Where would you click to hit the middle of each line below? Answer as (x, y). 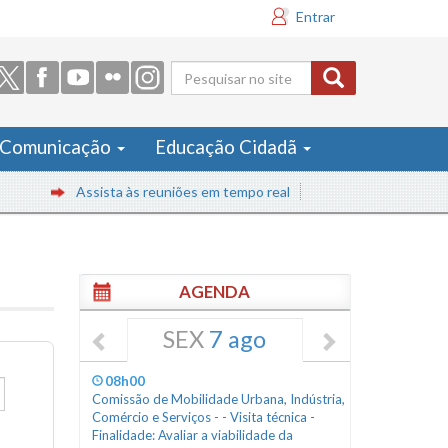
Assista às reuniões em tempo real (142, 191)
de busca (228, 120)
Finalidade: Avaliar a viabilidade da (192, 435)
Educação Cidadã (228, 147)
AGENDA (215, 291)
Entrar (315, 16)
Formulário (244, 87)
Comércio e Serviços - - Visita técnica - (203, 417)
